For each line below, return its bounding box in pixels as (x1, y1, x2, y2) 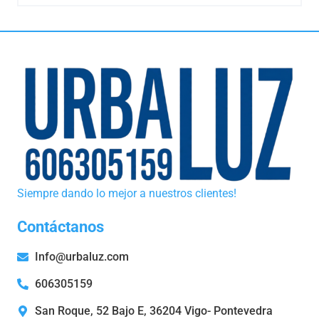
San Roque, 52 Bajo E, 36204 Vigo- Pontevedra (35, 303, 273, 318)
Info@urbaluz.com (35, 249, 129, 263)
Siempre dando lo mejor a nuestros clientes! (17, 186, 239, 200)
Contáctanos (17, 217, 104, 236)
